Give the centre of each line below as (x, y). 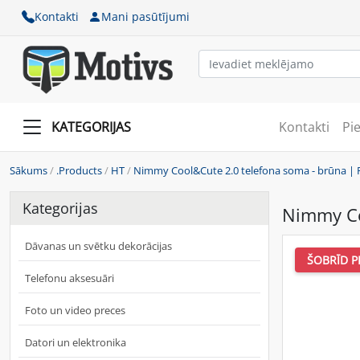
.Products (79, 170)
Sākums (29, 170)
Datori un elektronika (76, 342)
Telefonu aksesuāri (70, 278)
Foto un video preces (75, 310)
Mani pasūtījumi (145, 16)
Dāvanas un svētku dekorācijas (98, 245)
